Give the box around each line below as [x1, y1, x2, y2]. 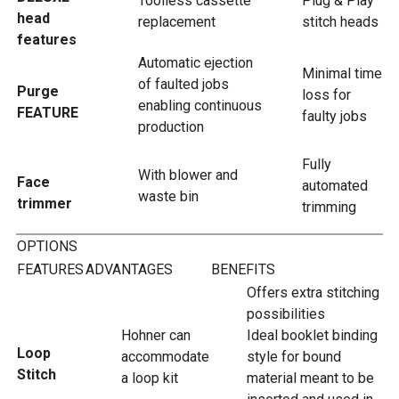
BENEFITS [211, 261, 275, 278]
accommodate [121, 348, 209, 365]
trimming [302, 199, 356, 216]
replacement [138, 13, 216, 30]
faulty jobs [302, 108, 367, 125]
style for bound [247, 348, 341, 365]
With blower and [138, 167, 238, 183]
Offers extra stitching [247, 284, 379, 301]
